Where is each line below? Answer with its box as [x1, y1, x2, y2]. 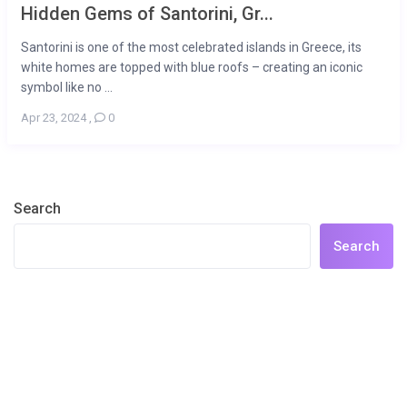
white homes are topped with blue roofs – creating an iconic [21, 60, 363, 75]
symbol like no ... [21, 80, 114, 95]
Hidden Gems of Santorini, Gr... [21, 3, 274, 25]
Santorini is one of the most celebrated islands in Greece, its [21, 40, 362, 55]
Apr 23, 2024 [21, 111, 87, 125]
